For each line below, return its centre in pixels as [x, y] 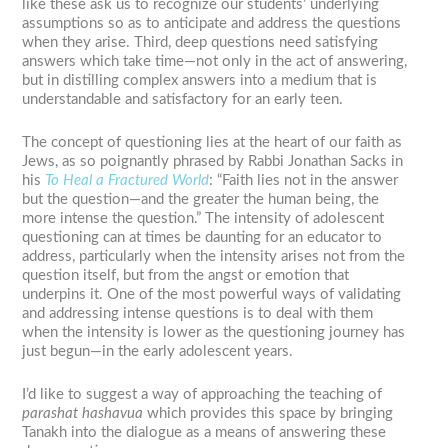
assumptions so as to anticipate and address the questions [212, 24]
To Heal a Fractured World [127, 181]
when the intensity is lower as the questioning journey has [214, 333]
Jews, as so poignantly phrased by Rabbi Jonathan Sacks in [213, 162]
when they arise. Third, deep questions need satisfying [200, 43]
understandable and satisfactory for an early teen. [183, 100]
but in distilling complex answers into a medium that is [200, 81]
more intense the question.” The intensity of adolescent [203, 219]
